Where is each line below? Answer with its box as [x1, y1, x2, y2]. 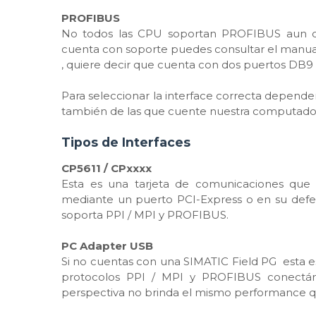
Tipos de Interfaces [61, 135, 190, 150]
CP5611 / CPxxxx [61, 162, 152, 175]
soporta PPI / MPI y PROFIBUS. [61, 208, 229, 221]
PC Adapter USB [61, 239, 153, 253]
